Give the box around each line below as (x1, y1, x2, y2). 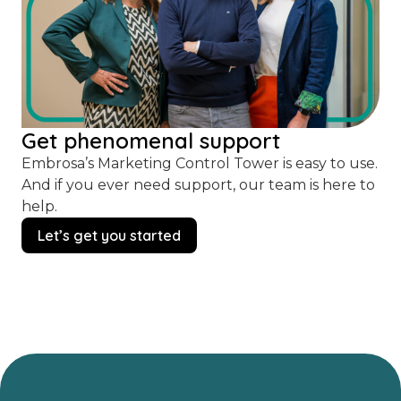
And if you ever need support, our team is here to (21, 176, 375, 194)
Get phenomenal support (21, 127, 280, 155)
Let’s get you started (38, 226, 181, 245)
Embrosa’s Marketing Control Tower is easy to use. (21, 155, 378, 173)
